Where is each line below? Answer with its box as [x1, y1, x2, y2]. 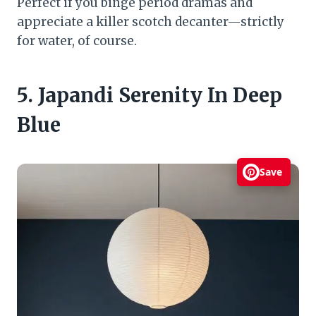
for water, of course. [17, 32, 137, 49]
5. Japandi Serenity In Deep [17, 82, 282, 108]
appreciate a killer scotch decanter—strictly [17, 13, 284, 30]
